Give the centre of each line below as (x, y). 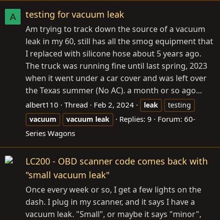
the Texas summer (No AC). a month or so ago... (114, 91)
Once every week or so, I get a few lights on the (113, 190)
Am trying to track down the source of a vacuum (115, 29)
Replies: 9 (136, 119)
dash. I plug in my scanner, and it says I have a (110, 202)
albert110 (42, 105)
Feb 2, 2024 (114, 105)
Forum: (171, 119)
